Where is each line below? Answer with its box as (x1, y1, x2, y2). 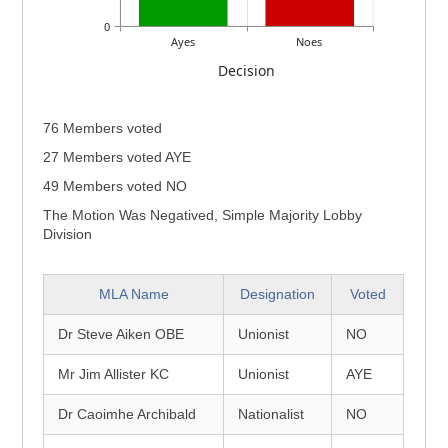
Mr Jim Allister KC (58, 366, 170, 382)
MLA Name (98, 286, 169, 302)
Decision (218, 60, 276, 80)
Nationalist (238, 406, 305, 422)
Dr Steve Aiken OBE (58, 326, 185, 342)
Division (43, 226, 93, 242)
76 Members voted (43, 120, 163, 136)
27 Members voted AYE (43, 149, 192, 165)
